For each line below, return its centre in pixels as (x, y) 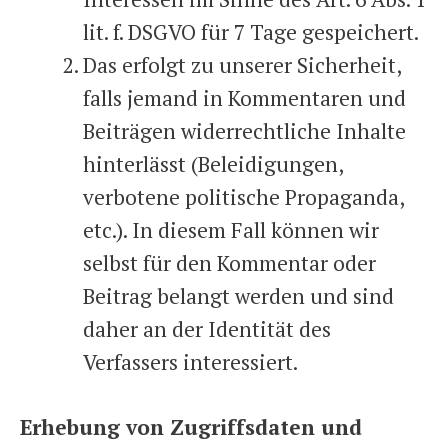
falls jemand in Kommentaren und (244, 98)
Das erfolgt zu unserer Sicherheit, (242, 65)
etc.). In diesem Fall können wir (231, 230)
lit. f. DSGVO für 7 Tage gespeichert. (251, 32)
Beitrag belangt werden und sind (238, 296)
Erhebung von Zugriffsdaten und (191, 426)
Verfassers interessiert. (190, 362)
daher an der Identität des (207, 329)
